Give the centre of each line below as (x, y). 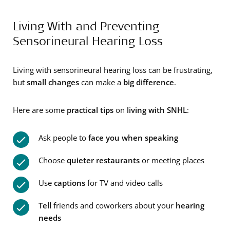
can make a (101, 82)
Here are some (40, 110)
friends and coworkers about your (113, 205)
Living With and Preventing (86, 25)
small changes (53, 82)
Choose (53, 160)
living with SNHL (157, 110)
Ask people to (63, 137)
